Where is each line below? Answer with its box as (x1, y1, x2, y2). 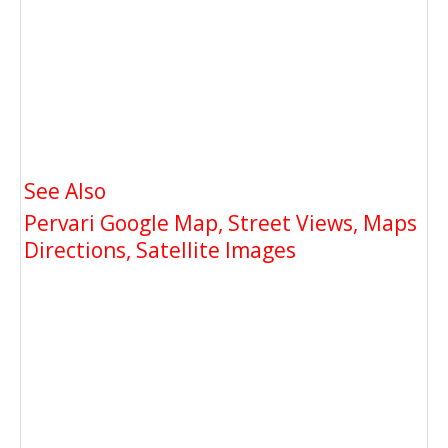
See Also (24, 177, 106, 206)
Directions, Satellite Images (24, 236, 296, 265)
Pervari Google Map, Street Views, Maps (24, 209, 417, 238)
